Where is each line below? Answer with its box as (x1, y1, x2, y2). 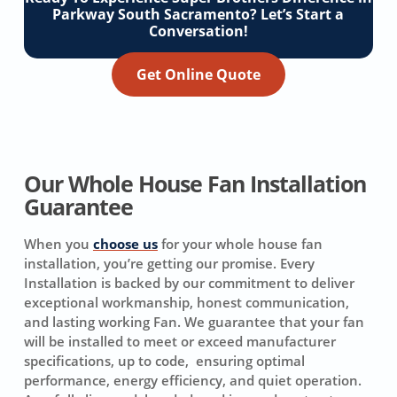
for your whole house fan (157, 235, 323, 253)
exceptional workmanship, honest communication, (23, 293, 349, 312)
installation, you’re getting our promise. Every (23, 254, 315, 273)
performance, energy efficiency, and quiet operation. (23, 371, 362, 390)
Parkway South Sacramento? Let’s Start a (52, 4, 345, 25)
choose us (92, 235, 158, 253)
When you (23, 235, 93, 253)
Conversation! (148, 21, 248, 42)
